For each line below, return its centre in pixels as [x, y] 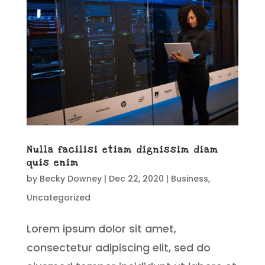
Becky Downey [70, 179]
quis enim [53, 163]
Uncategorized [58, 198]
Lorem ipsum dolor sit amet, [101, 229]
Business [189, 179]
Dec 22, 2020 [136, 179]
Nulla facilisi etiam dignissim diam [122, 150]
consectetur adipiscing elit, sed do [118, 248]
